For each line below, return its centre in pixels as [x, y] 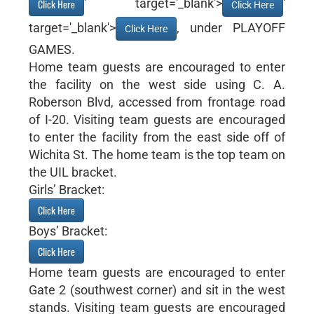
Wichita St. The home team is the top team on [157, 154]
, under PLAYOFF [231, 27]
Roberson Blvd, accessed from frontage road [157, 102]
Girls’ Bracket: [66, 189]
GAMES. [52, 49]
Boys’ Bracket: [68, 231]
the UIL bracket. [73, 172]
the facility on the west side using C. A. [157, 84]
